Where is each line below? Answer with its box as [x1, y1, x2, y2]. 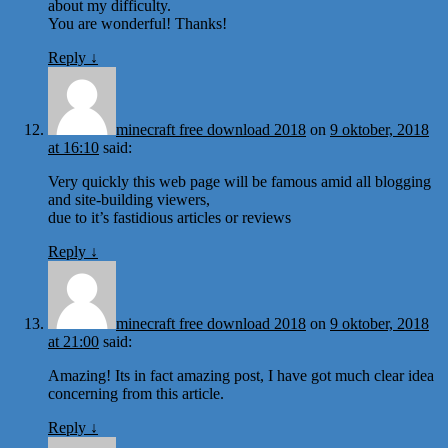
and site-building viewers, [48, 190, 210, 208]
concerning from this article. [48, 384, 224, 402]
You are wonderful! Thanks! [48, 14, 227, 32]
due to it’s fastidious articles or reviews [48, 208, 291, 226]
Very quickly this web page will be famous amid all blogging [48, 172, 431, 190]
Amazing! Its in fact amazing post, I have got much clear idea [48, 366, 434, 384]
